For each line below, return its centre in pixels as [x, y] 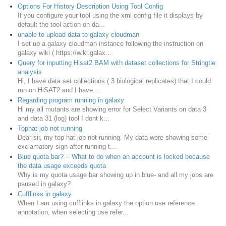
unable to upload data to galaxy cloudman [78, 34]
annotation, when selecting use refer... [73, 212]
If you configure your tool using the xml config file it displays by [110, 15]
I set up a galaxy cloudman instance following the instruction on [110, 43]
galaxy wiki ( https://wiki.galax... [65, 52]
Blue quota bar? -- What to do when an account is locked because [114, 156]
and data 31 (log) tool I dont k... [64, 118]
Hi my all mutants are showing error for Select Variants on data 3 [112, 109]
